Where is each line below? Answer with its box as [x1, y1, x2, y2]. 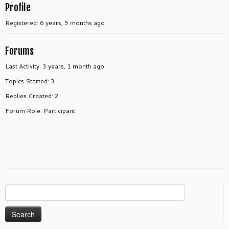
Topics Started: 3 [5, 77, 55, 85]
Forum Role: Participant [5, 106, 75, 115]
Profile [5, 2, 31, 14]
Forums [5, 45, 34, 57]
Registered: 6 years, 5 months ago [5, 18, 105, 27]
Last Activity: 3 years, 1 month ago [5, 62, 104, 71]
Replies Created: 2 [5, 91, 59, 100]
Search [5, 185, 27, 195]
